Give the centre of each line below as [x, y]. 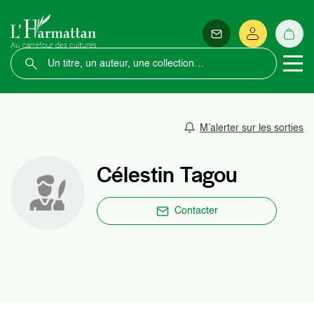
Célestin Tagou [167, 175]
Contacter [196, 211]
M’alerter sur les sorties [252, 128]
